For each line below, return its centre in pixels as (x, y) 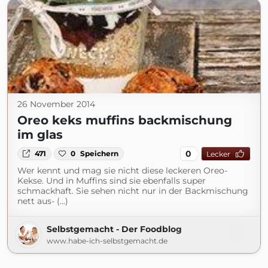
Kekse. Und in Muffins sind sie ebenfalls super (112, 181)
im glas (40, 135)
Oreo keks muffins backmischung (125, 120)
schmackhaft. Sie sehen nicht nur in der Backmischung (133, 191)
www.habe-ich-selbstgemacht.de (107, 241)
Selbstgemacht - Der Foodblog (114, 229)
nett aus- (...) (43, 201)
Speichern (100, 153)
